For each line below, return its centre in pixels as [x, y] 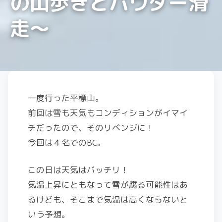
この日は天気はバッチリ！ [78, 170]
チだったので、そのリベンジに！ [91, 128]
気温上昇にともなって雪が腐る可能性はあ [108, 185]
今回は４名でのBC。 [67, 142]
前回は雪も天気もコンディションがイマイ [108, 113]
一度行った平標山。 [66, 98]
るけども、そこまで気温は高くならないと [108, 199]
